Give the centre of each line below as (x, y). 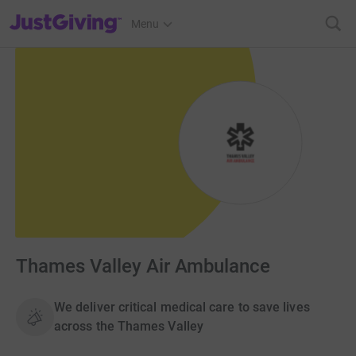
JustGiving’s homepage (66, 14)
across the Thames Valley (129, 327)
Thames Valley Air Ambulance (143, 267)
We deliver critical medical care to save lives (182, 308)
